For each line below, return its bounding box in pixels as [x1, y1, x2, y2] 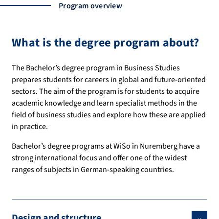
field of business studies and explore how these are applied [12, 109, 206, 121]
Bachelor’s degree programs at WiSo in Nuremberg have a [12, 141, 200, 152]
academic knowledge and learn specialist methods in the [12, 98, 197, 109]
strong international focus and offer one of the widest [12, 153, 187, 164]
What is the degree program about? [12, 34, 199, 52]
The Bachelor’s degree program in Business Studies [12, 63, 180, 74]
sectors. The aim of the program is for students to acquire [12, 86, 199, 97]
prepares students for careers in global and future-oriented [12, 74, 206, 86]
